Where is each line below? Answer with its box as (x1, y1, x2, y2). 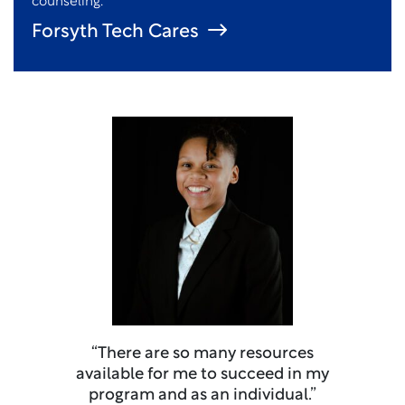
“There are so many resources (91, 344, 314, 363)
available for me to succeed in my (76, 365, 329, 383)
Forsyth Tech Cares (32, 23, 199, 42)
